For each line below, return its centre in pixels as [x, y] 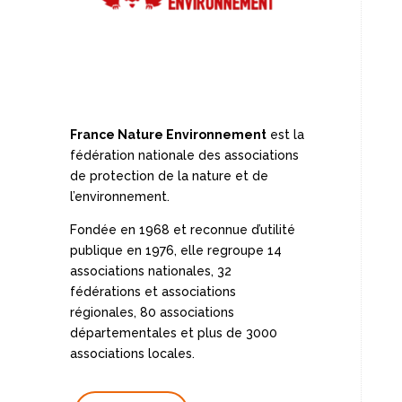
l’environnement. [119, 196]
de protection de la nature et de [169, 175]
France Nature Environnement [168, 134]
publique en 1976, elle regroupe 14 [175, 250]
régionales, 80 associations [152, 312]
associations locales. [132, 353]
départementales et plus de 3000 [173, 332]
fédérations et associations [153, 291]
